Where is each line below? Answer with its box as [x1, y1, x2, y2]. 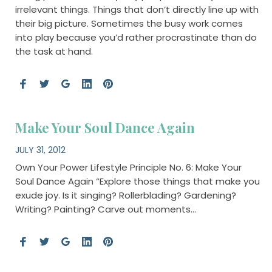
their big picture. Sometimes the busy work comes [15, 17, 243, 30]
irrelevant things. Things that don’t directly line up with [15, 3, 259, 16]
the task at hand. [15, 45, 93, 58]
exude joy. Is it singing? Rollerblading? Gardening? [15, 188, 236, 202]
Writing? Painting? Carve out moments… [15, 202, 196, 216]
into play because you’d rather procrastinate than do [15, 31, 257, 44]
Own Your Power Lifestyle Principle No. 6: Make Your [15, 160, 242, 174]
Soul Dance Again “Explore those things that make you [15, 174, 260, 188]
